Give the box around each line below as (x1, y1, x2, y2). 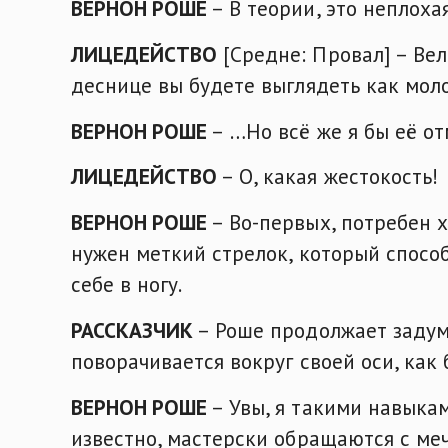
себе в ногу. (71, 270, 183, 299)
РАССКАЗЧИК (71, 316, 194, 345)
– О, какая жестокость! (217, 162, 438, 191)
